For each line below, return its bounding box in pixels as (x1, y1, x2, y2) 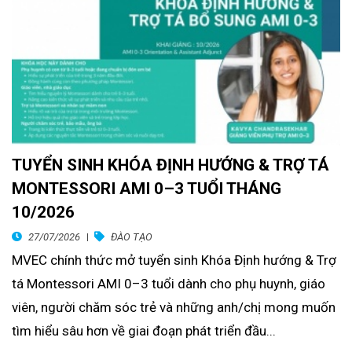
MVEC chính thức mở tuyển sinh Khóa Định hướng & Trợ (12, 252, 336, 269)
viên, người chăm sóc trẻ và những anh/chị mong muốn (12, 299, 335, 316)
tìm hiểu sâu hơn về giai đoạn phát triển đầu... (12, 323, 276, 339)
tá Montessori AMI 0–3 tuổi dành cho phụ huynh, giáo (12, 276, 325, 292)
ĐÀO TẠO (111, 231, 152, 244)
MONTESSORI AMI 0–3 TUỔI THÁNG (12, 179, 281, 199)
